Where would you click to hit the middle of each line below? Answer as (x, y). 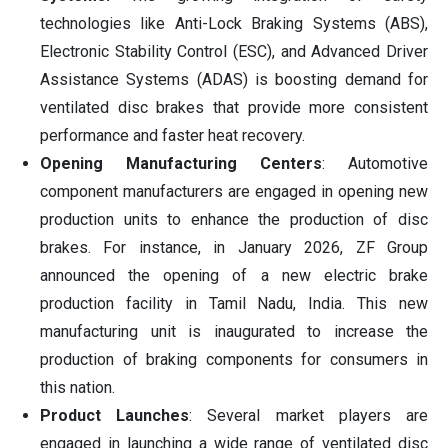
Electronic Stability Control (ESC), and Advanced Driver (234, 52)
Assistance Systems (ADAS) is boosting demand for (234, 80)
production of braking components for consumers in (234, 360)
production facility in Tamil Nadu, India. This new (234, 304)
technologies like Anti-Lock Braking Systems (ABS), (234, 24)
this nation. (77, 388)
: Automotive (375, 164)
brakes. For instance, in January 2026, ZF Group (234, 248)
